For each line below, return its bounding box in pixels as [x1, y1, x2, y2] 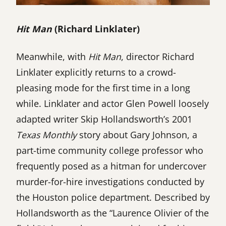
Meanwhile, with [16, 50, 88, 63]
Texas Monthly [16, 128, 77, 141]
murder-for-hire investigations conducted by [16, 175, 204, 188]
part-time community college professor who [16, 144, 203, 156]
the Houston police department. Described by [16, 191, 210, 203]
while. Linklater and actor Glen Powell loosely [16, 97, 209, 109]
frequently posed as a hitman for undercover [16, 159, 206, 172]
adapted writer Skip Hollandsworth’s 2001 [16, 112, 192, 125]
